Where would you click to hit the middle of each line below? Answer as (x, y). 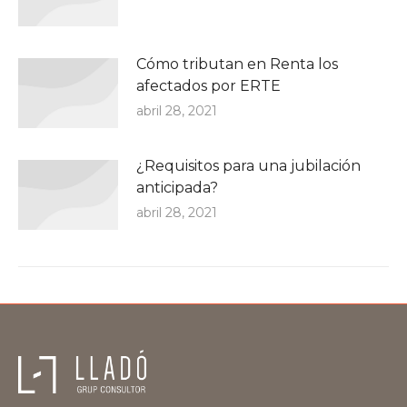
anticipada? (177, 187)
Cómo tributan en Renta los (237, 64)
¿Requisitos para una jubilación (248, 165)
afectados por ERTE (208, 85)
